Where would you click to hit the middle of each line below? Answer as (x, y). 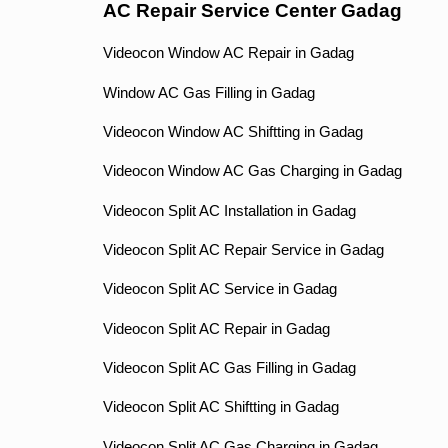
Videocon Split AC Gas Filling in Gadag (229, 367)
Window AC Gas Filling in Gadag (208, 92)
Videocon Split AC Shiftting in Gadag (220, 407)
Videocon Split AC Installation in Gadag (229, 210)
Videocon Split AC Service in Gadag (219, 289)
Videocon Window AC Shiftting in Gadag (232, 131)
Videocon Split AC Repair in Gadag (216, 328)
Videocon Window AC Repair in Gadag (228, 53)
